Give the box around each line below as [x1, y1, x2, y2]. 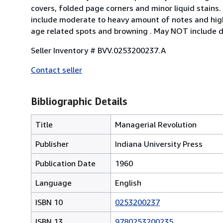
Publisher [35, 138, 69, 149]
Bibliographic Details [31, 95, 127, 107]
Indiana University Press [115, 138, 203, 149]
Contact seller [31, 64, 82, 75]
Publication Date [35, 158, 96, 168]
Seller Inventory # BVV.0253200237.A [31, 45, 166, 55]
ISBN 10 [35, 197, 63, 207]
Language [35, 177, 72, 188]
